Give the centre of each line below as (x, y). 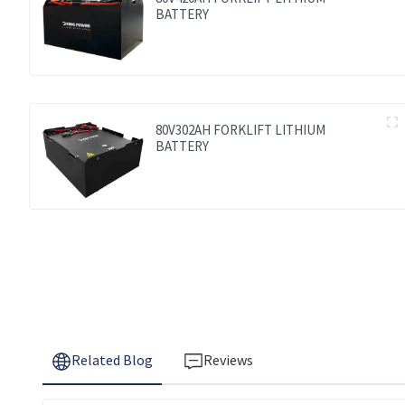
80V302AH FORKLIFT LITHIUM (241, 130)
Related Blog (112, 360)
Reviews (228, 360)
